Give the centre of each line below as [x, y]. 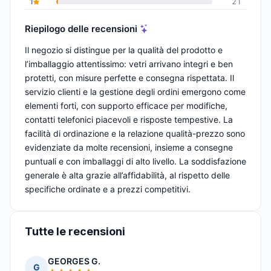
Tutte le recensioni [75, 232]
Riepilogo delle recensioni [81, 28]
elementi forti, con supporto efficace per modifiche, [126, 106]
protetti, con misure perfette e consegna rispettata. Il [129, 78]
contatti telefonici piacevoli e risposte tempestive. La [129, 120]
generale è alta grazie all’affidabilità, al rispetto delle [127, 175]
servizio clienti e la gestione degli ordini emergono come [135, 92]
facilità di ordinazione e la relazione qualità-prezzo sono [135, 134]
